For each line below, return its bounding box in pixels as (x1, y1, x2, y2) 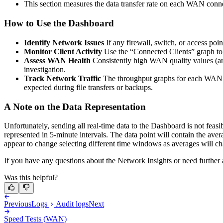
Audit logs (54, 200, 89, 209)
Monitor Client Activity (24, 47, 102, 56)
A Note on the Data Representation (4, 101, 146, 112)
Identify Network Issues (24, 38, 104, 47)
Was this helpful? (4, 173, 58, 182)
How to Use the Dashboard (4, 18, 114, 29)
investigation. (24, 65, 66, 74)
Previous (4, 200, 31, 209)
